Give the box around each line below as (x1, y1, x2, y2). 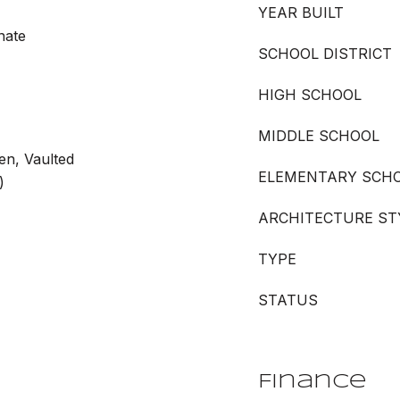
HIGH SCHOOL (258, 86, 362, 104)
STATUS (258, 291, 318, 309)
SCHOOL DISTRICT (258, 45, 392, 62)
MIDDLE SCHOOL (258, 127, 379, 145)
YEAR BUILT (258, 4, 344, 21)
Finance (258, 372, 367, 392)
